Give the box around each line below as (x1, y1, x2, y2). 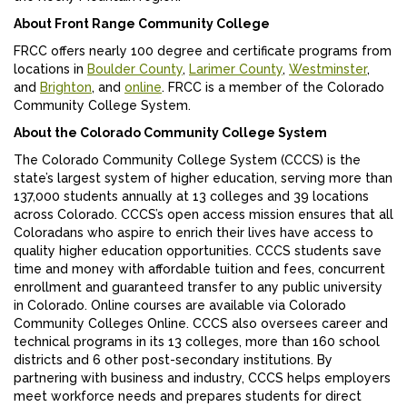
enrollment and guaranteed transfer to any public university (14, 280, 382, 295)
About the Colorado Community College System (14, 125, 327, 141)
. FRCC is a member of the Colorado (162, 80, 384, 95)
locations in (14, 62, 87, 77)
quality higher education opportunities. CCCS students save (14, 243, 382, 259)
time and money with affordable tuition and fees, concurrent (14, 262, 385, 277)
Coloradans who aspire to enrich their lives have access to (14, 225, 373, 241)
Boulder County (87, 62, 183, 77)
